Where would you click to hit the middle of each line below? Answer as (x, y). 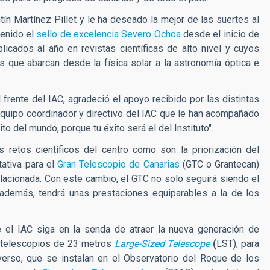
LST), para (238, 243)
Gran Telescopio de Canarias (117, 164)
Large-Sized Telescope (162, 243)
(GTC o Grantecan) (219, 164)
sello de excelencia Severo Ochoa (108, 34)
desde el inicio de (220, 34)
